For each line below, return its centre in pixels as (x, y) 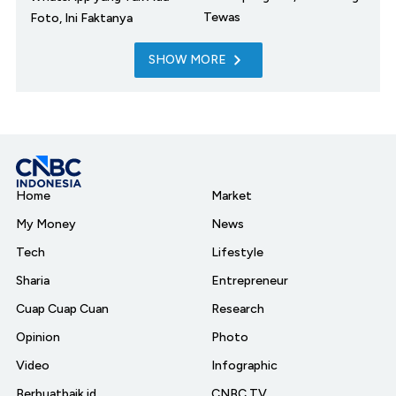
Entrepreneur (250, 280)
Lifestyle (237, 252)
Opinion (38, 337)
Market (232, 195)
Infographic (244, 365)
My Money (46, 224)
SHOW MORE (187, 59)
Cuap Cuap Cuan (62, 308)
